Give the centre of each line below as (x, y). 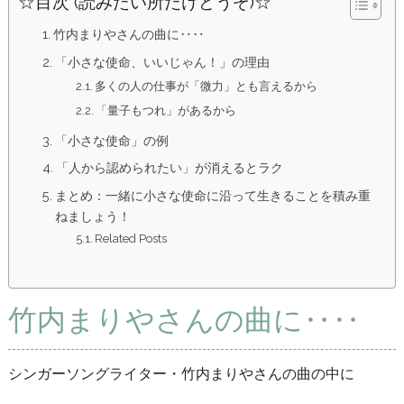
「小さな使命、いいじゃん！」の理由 (163, 62)
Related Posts (131, 239)
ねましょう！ (93, 216)
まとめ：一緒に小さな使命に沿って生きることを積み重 (213, 196)
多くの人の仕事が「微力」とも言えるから (207, 86)
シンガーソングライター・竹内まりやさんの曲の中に (181, 374)
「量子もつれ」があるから (166, 111)
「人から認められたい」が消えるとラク (170, 168)
